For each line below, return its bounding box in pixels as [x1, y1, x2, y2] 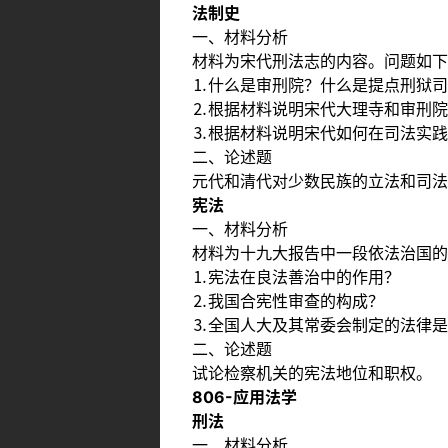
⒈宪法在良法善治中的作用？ [192, 266, 400, 287]
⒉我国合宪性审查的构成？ [192, 290, 384, 311]
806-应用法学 [192, 386, 297, 407]
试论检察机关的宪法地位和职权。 [192, 362, 432, 383]
